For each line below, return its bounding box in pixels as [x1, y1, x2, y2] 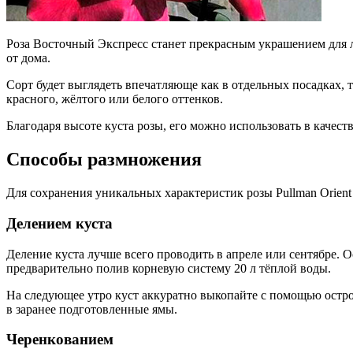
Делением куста [6, 214, 113, 232]
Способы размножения [6, 149, 202, 170]
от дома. [6, 51, 50, 65]
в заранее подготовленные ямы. [6, 302, 177, 316]
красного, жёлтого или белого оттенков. [6, 92, 223, 106]
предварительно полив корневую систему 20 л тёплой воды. [6, 261, 331, 275]
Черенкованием [6, 331, 113, 348]
